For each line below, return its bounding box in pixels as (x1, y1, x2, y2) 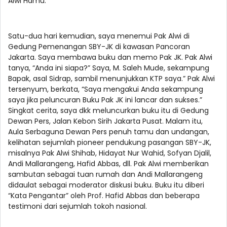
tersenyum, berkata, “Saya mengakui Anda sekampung (8, 84, 203, 95)
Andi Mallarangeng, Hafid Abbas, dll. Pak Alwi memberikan (8, 159, 209, 169)
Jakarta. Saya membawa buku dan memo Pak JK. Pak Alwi (8, 52, 212, 63)
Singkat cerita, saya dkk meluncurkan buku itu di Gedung (8, 105, 209, 116)
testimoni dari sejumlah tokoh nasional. (8, 201, 149, 212)
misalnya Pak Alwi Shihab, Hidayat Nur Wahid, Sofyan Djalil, (8, 148, 211, 159)
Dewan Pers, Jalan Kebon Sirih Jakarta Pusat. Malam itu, (8, 116, 203, 127)
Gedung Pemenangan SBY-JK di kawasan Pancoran (8, 42, 190, 52)
